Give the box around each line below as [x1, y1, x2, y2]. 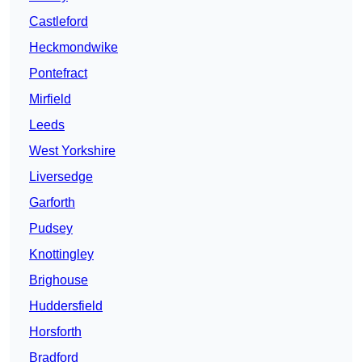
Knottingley [29, 247, 94, 262]
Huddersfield [29, 299, 103, 314]
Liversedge [29, 170, 93, 184]
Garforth [29, 196, 75, 210]
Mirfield [29, 92, 71, 107]
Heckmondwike [29, 40, 118, 55]
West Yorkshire [29, 144, 116, 158]
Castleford [29, 15, 88, 29]
